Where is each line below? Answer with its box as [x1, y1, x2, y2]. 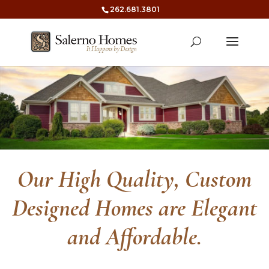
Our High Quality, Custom [17, 165, 252, 193]
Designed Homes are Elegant [12, 193, 257, 222]
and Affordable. [67, 222, 202, 251]
